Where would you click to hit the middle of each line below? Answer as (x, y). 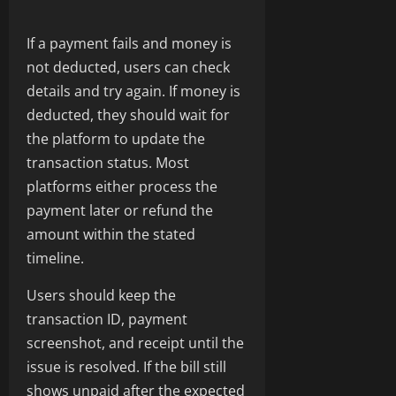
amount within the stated (111, 235)
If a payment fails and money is (129, 44)
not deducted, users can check (128, 68)
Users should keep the (101, 296)
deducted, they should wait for (128, 115)
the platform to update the (116, 139)
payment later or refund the (120, 211)
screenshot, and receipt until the (135, 343)
